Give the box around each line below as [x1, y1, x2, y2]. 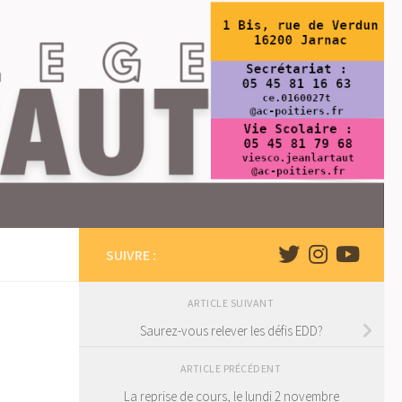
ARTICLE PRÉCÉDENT [179, 362, 284, 376]
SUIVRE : [106, 246, 156, 265]
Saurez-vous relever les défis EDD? [140, 322, 323, 340]
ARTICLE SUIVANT [187, 296, 276, 310]
